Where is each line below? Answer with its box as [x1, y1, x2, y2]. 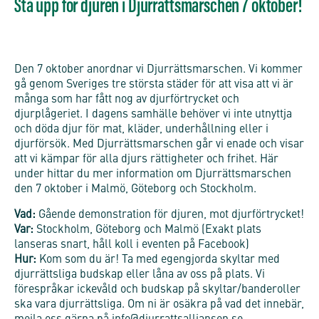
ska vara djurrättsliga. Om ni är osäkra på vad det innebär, [14, 299, 304, 311]
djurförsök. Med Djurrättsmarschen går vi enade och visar [14, 139, 304, 151]
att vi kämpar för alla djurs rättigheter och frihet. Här [14, 154, 278, 166]
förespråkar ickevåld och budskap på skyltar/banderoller [14, 284, 300, 296]
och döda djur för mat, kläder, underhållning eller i [14, 124, 268, 136]
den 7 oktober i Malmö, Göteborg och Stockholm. [14, 184, 256, 196]
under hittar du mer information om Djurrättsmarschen [14, 169, 291, 181]
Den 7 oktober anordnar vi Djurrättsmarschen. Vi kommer [14, 64, 303, 76]
